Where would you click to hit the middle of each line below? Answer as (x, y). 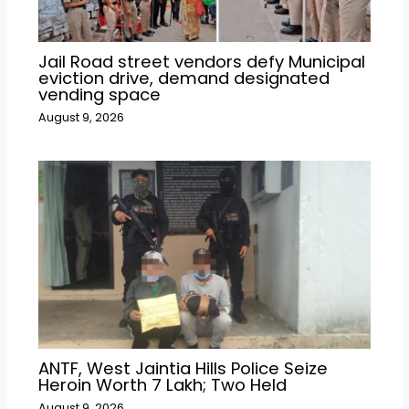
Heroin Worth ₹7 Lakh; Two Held (162, 385)
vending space (99, 95)
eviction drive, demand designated (184, 79)
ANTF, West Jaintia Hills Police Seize (183, 369)
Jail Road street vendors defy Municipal (201, 62)
